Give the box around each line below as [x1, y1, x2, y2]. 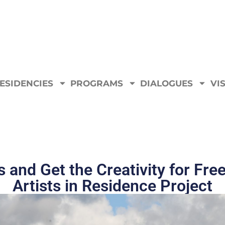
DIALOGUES [140, 78, 193, 88]
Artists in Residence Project [13, 176, 212, 196]
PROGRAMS [70, 78, 124, 88]
